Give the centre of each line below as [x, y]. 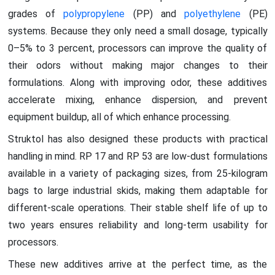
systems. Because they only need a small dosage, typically [137, 31]
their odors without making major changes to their [137, 65]
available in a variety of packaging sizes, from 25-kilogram [137, 173]
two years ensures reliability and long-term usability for [137, 225]
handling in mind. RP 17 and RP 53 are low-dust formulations [137, 156]
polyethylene [217, 14]
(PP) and [159, 14]
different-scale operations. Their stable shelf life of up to [137, 207]
